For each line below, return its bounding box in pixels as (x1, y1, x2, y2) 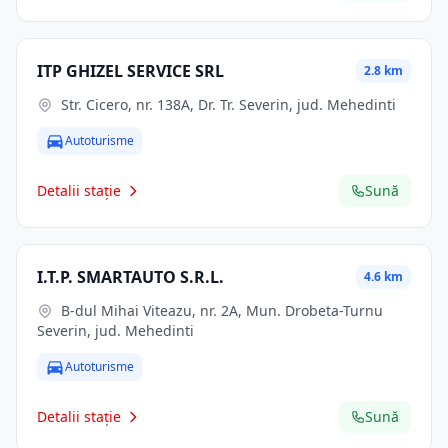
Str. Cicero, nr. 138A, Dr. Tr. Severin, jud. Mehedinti (61, 95, 396, 114)
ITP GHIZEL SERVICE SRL (37, 60, 224, 82)
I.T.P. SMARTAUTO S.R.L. (37, 266, 224, 288)
